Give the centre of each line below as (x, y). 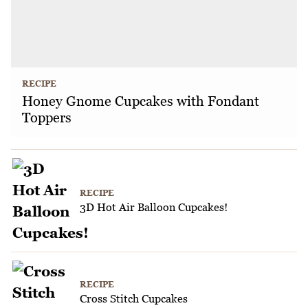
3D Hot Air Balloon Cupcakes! (154, 207)
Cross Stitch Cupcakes (134, 299)
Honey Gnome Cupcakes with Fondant (141, 101)
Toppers (47, 117)
